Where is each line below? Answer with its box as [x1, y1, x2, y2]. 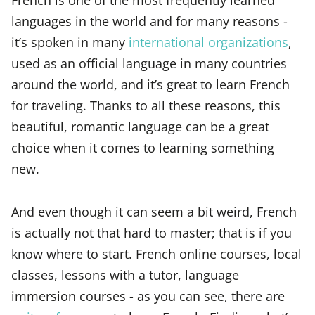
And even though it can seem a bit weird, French [11, 202, 297, 220]
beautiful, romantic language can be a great [11, 117, 269, 136]
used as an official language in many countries [11, 54, 287, 72]
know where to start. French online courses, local [11, 244, 302, 262]
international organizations [129, 33, 288, 51]
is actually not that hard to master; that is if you [11, 223, 292, 241]
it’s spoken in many [11, 33, 129, 51]
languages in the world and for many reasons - [11, 12, 288, 30]
